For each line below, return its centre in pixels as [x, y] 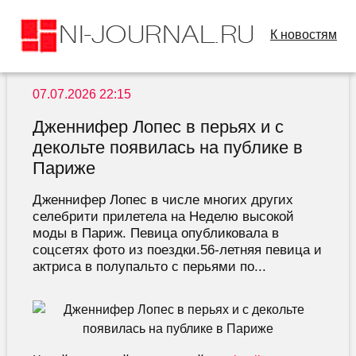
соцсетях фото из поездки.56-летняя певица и [177, 250]
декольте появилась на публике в [167, 148]
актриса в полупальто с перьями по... [149, 267]
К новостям [304, 35]
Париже [64, 168]
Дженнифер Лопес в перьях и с [158, 127]
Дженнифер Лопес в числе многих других [163, 200]
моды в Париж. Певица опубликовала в [155, 233]
